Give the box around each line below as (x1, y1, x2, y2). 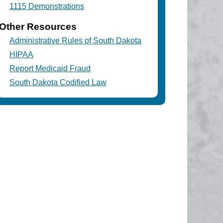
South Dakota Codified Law (9, 78, 107, 87)
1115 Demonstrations (9, 2, 84, 11)
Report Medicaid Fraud (9, 64, 91, 73)
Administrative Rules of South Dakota (9, 36, 141, 45)
